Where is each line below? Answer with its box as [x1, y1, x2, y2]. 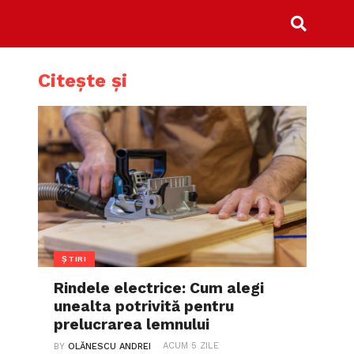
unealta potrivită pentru [54, 297, 235, 315]
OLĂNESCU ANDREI [68, 341, 152, 352]
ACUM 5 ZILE [163, 341, 220, 351]
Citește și [38, 70, 127, 92]
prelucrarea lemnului [54, 315, 210, 333]
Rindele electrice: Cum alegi [54, 279, 265, 297]
